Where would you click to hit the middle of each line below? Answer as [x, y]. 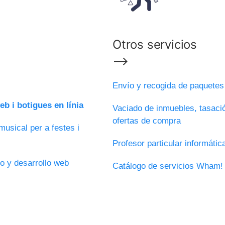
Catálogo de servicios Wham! [168, 166]
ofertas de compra [147, 121]
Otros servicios [155, 44]
